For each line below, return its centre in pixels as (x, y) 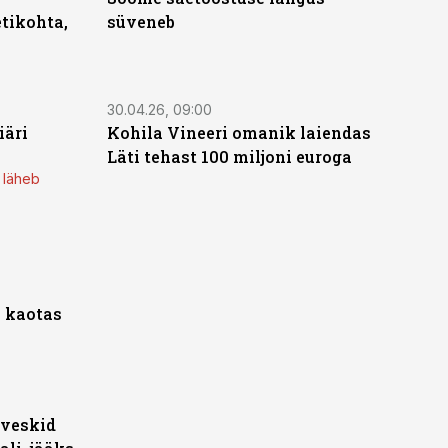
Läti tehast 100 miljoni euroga (229, 156)
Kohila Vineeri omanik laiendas (238, 132)
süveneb (140, 21)
